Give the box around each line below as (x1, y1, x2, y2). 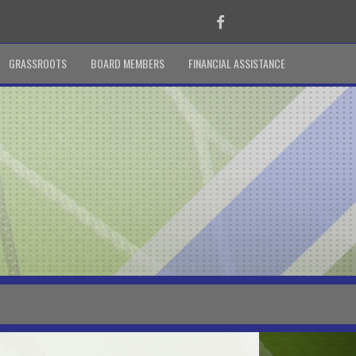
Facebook (223, 13, 274, 29)
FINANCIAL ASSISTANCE (188, 55, 285, 72)
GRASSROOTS (9, 55, 67, 72)
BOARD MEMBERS (91, 55, 164, 72)
